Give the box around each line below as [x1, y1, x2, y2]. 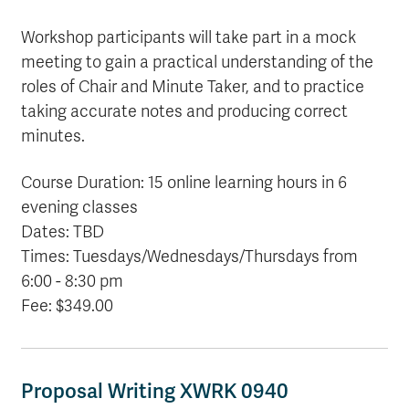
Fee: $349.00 [21, 296, 113, 316]
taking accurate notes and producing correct [21, 101, 348, 121]
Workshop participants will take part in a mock [21, 27, 356, 47]
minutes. [21, 126, 85, 146]
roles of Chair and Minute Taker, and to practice [21, 77, 364, 97]
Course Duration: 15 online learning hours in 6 [21, 173, 347, 193]
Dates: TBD [21, 222, 104, 242]
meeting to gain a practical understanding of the [21, 52, 373, 72]
